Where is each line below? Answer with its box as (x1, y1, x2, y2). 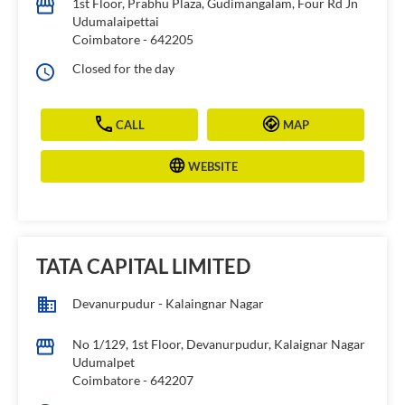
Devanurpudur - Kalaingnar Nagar (72, 296, 264, 312)
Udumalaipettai (72, 14, 159, 30)
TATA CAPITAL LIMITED (36, 254, 250, 279)
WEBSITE (188, 158, 238, 174)
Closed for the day (72, 61, 174, 77)
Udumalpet (72, 354, 135, 371)
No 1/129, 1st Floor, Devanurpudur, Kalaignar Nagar (72, 336, 365, 353)
